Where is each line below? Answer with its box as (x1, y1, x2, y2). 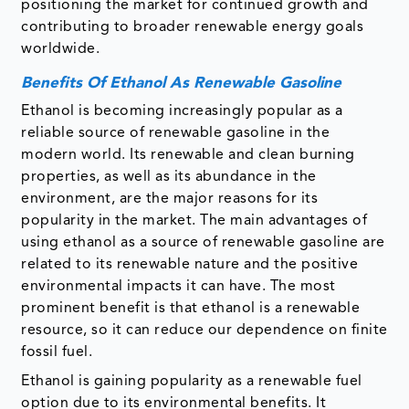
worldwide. (21, 41, 100, 57)
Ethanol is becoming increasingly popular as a (21, 103, 343, 119)
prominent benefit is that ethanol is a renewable (21, 300, 361, 316)
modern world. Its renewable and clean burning (21, 147, 355, 163)
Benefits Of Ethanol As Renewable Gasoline (21, 75, 342, 91)
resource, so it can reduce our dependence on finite (21, 322, 388, 338)
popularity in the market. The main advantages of (21, 213, 368, 228)
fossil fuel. (21, 344, 93, 360)
